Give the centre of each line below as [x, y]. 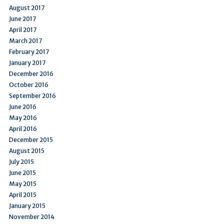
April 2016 [23, 128]
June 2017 [22, 18]
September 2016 [32, 95]
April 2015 [23, 194]
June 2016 [23, 106]
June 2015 [22, 172]
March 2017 [25, 40]
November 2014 [32, 216]
